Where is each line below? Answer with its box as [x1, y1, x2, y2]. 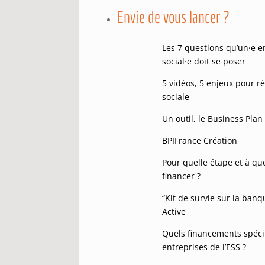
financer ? [162, 170, 201, 182]
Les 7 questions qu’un [162, 41, 249, 53]
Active [162, 205, 186, 217]
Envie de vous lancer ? [117, 7, 230, 27]
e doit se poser [187, 55, 246, 67]
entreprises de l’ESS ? [162, 241, 247, 253]
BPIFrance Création [162, 134, 238, 146]
